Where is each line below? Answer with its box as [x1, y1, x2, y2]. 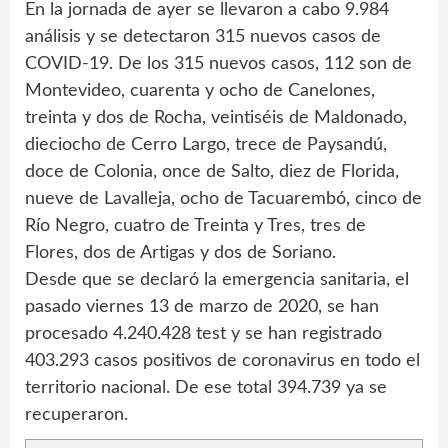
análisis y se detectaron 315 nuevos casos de [25, 28, 381, 47]
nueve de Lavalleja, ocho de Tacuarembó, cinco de [25, 190, 422, 209]
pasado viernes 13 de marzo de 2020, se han [25, 298, 379, 317]
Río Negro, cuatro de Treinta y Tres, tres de [25, 217, 366, 236]
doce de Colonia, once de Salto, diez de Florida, [25, 163, 399, 182]
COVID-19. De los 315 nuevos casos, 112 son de [25, 55, 412, 74]
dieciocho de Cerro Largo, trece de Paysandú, [25, 136, 387, 155]
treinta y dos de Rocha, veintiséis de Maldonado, [25, 109, 407, 128]
